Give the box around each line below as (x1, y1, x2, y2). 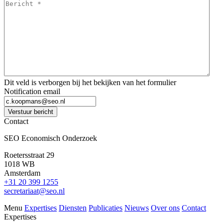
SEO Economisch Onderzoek (4, 134, 97, 143)
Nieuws (124, 204, 149, 213)
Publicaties (89, 204, 122, 213)
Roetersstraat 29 (4, 151, 54, 160)
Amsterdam (4, 169, 40, 178)
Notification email (4, 87, 60, 96)
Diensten (59, 204, 87, 213)
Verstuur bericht (8, 108, 53, 116)
